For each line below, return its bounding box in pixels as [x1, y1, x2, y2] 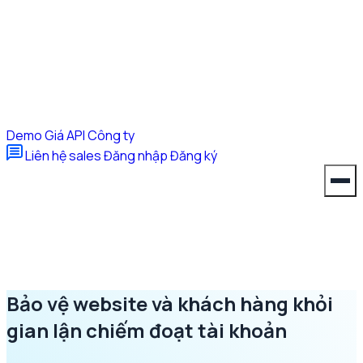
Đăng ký [170, 147, 217, 164]
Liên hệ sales [25, 147, 101, 164]
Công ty [88, 126, 135, 144]
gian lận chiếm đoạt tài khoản [6, 316, 287, 344]
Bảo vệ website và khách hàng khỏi [6, 289, 333, 317]
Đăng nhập [104, 147, 168, 164]
